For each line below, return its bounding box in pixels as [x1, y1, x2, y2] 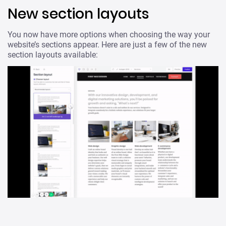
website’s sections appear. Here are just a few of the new [8, 40, 207, 50]
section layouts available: [8, 50, 98, 60]
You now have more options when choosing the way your [8, 30, 210, 40]
